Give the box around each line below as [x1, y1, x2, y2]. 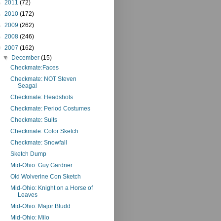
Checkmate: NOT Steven [10, 75, 76, 82]
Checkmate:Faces [10, 64, 59, 71]
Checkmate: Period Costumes [10, 105, 90, 112]
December [11, 54, 41, 61]
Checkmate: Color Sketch [10, 127, 78, 135]
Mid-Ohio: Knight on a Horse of [10, 184, 93, 191]
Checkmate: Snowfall [10, 139, 67, 146]
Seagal [17, 82, 37, 89]
